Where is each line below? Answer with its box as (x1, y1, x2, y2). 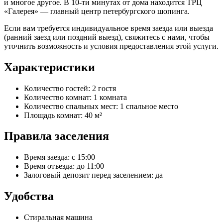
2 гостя (92, 84, 116, 93)
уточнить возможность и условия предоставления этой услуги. (4, 41, 219, 50)
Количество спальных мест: (24, 102, 120, 111)
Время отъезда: (24, 162, 77, 171)
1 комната (94, 93, 127, 102)
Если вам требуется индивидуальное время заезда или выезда (4, 23, 213, 32)
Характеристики (4, 60, 95, 74)
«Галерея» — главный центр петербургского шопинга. (4, 6, 190, 15)
